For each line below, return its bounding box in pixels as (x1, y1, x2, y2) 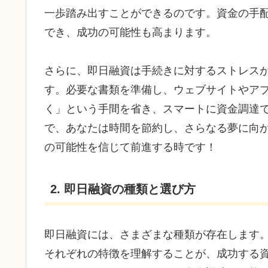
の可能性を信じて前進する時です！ (44, 141, 217, 154)
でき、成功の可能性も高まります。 (44, 26, 217, 38)
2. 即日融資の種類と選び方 (50, 182, 196, 196)
